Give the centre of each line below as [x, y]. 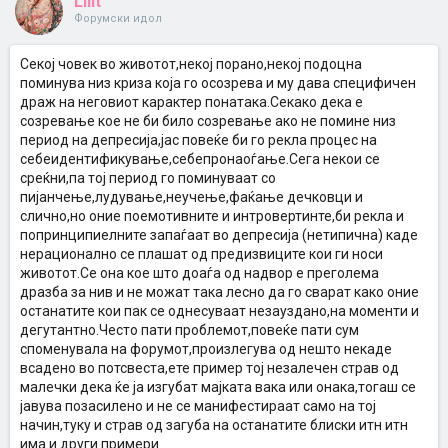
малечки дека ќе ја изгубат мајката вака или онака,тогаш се [218, 387]
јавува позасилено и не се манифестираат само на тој [198, 406]
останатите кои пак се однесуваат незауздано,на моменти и [219, 311]
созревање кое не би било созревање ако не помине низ [208, 121]
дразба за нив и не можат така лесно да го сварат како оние [219, 292]
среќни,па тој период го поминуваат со [148, 178]
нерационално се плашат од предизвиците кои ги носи [201, 254]
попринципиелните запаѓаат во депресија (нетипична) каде [219, 235]
